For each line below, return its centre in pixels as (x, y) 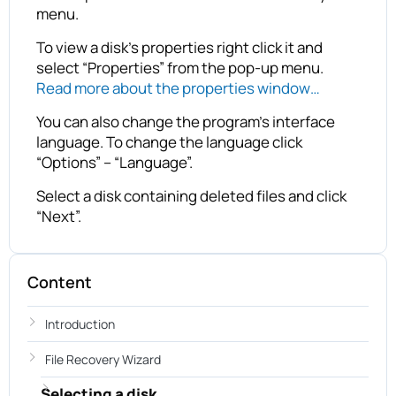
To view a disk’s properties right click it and (179, 47)
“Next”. (59, 216)
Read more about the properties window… (178, 88)
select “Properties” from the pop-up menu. (180, 67)
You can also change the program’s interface (186, 121)
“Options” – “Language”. (114, 162)
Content (60, 282)
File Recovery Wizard (103, 359)
